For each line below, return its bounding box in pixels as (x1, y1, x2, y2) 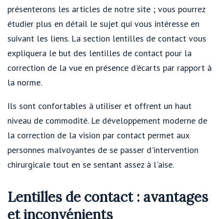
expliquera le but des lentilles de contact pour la (7, 47, 192, 59)
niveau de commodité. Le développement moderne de (7, 115, 207, 127)
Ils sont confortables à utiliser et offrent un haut (7, 100, 192, 112)
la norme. (7, 77, 42, 88)
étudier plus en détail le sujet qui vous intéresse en (7, 18, 199, 30)
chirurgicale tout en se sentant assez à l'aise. (7, 159, 174, 171)
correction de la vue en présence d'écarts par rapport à (7, 62, 212, 74)
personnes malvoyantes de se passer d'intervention (7, 144, 198, 156)
